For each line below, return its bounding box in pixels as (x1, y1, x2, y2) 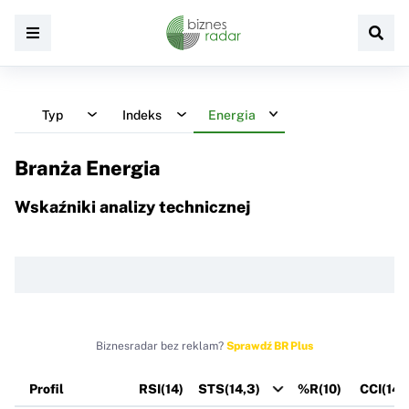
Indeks (121, 107, 162, 122)
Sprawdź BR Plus (226, 339, 313, 352)
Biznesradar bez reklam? (96, 339, 226, 352)
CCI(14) (360, 381, 404, 396)
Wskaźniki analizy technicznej (15, 196, 250, 216)
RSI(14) (139, 381, 184, 396)
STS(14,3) (198, 381, 260, 396)
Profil (29, 381, 64, 396)
